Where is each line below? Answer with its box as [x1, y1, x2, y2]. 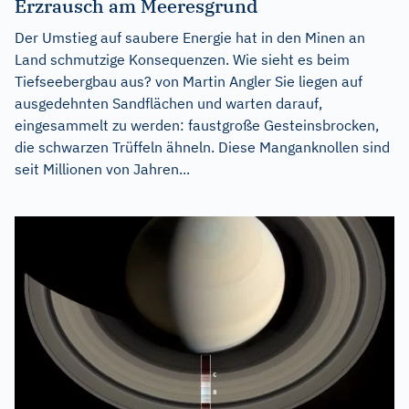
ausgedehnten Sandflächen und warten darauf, [15, 94, 322, 113]
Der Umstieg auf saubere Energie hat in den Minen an [15, 28, 365, 47]
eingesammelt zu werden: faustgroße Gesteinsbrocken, [15, 116, 379, 135]
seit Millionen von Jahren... [15, 160, 190, 179]
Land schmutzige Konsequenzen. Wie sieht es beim [15, 50, 350, 69]
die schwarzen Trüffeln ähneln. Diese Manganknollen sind [15, 138, 390, 157]
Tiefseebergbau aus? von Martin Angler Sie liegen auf [15, 72, 362, 91]
